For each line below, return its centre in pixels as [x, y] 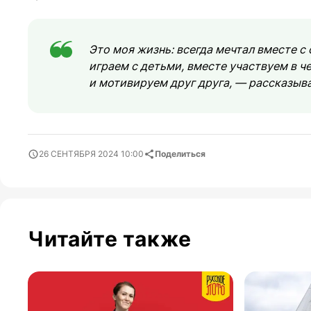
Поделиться [180, 153]
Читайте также [110, 238]
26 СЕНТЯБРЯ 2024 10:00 [91, 153]
